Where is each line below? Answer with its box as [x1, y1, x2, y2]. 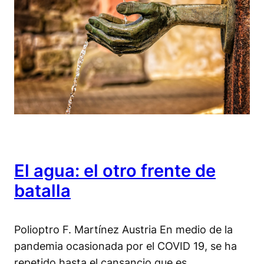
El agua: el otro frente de [14, 160, 216, 181]
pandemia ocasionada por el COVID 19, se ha [14, 239, 237, 252]
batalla [14, 180, 71, 201]
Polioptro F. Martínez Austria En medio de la [14, 222, 233, 236]
